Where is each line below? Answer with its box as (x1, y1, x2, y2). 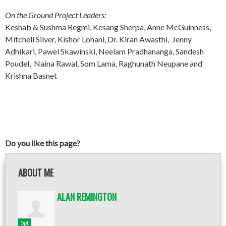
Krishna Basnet (5, 71, 57, 80)
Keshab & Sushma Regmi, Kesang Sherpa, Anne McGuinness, (5, 22, 211, 32)
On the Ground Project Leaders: (5, 10, 106, 20)
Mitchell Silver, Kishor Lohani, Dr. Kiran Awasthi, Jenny (5, 34, 192, 44)
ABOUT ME (18, 166, 53, 179)
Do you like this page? (5, 138, 80, 148)
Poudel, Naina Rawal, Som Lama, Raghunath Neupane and (5, 59, 202, 68)
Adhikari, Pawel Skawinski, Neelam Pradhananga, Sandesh (5, 46, 204, 56)
